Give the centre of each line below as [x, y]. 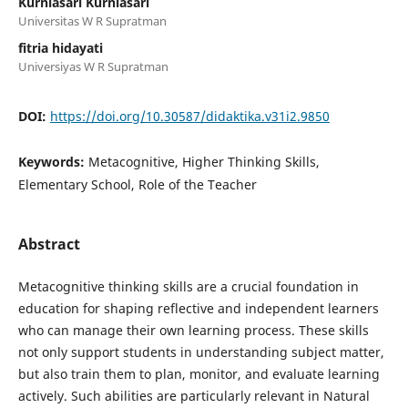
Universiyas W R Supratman [93, 66]
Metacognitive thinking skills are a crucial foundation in [188, 286]
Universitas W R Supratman [92, 20]
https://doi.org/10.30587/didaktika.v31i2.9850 [189, 116]
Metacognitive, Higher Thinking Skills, [204, 161]
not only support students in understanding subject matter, [201, 352]
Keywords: [53, 161]
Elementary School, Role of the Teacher [137, 184]
